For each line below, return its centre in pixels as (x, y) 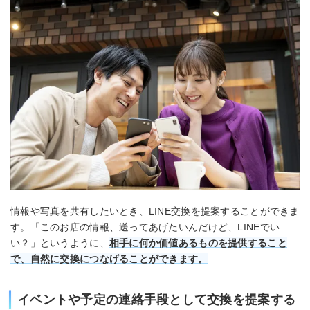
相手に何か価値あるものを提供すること (198, 243)
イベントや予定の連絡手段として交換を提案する (157, 299)
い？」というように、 (60, 243)
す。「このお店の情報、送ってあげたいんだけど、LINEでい (145, 227)
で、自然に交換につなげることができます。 (109, 258)
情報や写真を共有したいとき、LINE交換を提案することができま (155, 211)
